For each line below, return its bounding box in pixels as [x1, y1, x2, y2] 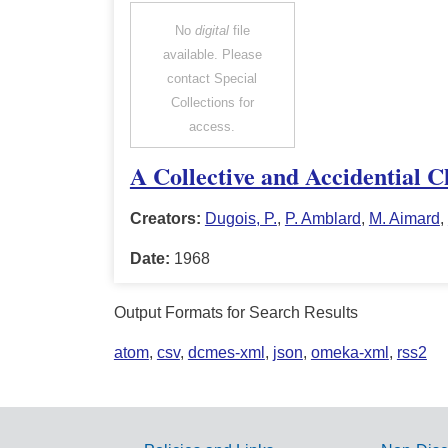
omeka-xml [310, 344, 389, 361]
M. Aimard [368, 210, 440, 227]
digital [194, 23, 229, 39]
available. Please [162, 47, 262, 63]
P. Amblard [284, 210, 361, 227]
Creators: [129, 210, 201, 227]
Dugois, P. [204, 210, 277, 227]
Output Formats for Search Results [113, 304, 358, 321]
